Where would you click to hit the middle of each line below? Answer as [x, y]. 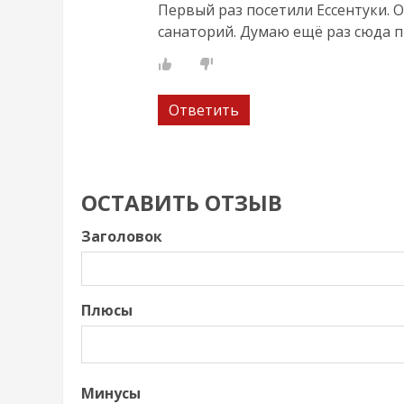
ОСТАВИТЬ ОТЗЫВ [182, 203]
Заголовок [122, 237]
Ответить [204, 110]
